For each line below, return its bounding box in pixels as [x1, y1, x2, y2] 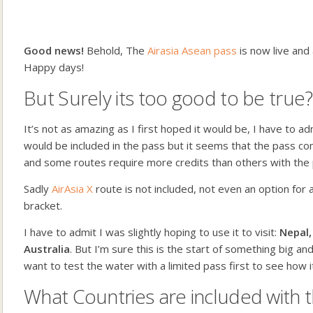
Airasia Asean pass [147, 43, 237, 57]
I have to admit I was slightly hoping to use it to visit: [24, 225, 279, 239]
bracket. [24, 198, 62, 212]
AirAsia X [52, 182, 93, 196]
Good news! [24, 43, 84, 57]
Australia [24, 242, 70, 256]
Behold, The [84, 43, 147, 57]
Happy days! [24, 60, 84, 74]
